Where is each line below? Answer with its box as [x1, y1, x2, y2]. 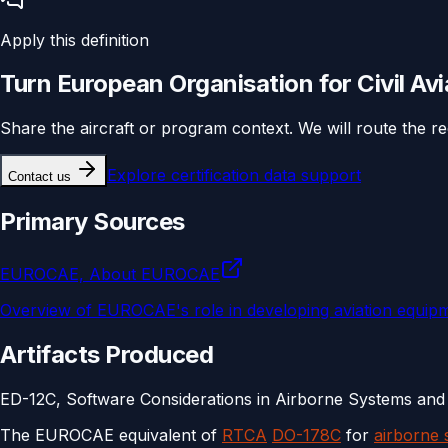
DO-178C [272, 424, 341, 445]
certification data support [171, 165, 361, 186]
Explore [107, 165, 171, 186]
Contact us [8, 169, 71, 185]
